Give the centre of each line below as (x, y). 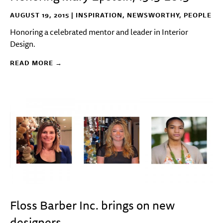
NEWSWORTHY (153, 15)
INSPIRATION (99, 15)
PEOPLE (198, 15)
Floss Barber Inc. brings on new (92, 205)
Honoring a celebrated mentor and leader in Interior (99, 32)
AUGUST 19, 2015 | (43, 15)
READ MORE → (36, 63)
